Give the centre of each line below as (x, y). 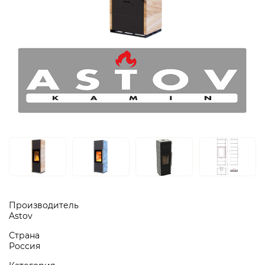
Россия (25, 246)
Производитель (44, 205)
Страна (24, 235)
